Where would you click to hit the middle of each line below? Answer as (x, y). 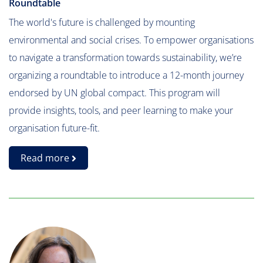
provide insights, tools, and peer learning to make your (121, 110)
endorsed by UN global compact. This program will (114, 93)
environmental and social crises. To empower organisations (131, 40)
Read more (46, 158)
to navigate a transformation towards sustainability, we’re (125, 58)
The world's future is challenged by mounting (102, 22)
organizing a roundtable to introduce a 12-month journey (126, 75)
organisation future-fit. (54, 128)
